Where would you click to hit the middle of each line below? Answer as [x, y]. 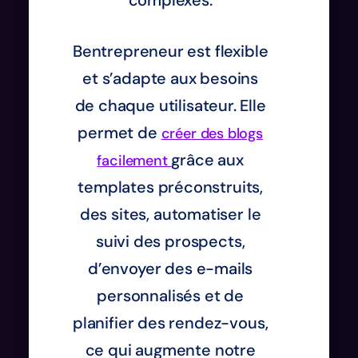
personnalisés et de [170, 295]
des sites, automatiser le [170, 214]
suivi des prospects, [170, 241]
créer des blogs [212, 133]
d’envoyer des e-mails [171, 268]
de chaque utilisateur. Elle [170, 105]
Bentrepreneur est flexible [170, 51]
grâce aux [207, 159]
